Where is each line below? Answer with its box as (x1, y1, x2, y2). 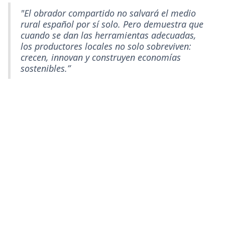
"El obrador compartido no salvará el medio (21, 7, 196, 19)
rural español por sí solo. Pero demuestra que (21, 18, 203, 30)
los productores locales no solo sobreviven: (21, 40, 191, 52)
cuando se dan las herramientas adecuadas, (21, 29, 196, 41)
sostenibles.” (21, 62, 70, 74)
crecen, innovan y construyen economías (21, 51, 181, 63)
